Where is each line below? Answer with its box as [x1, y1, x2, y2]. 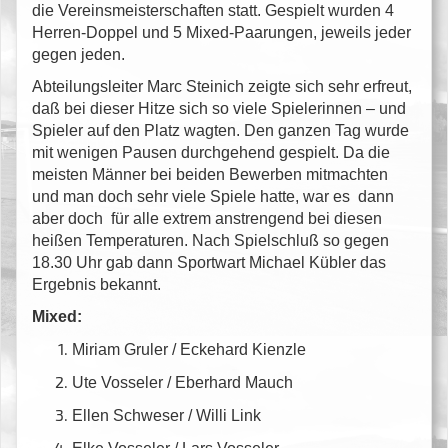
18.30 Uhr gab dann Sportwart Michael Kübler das [32, 253, 386, 271]
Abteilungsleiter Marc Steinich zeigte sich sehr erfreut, [32, 77, 412, 95]
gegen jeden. [32, 45, 125, 63]
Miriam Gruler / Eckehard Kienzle [72, 340, 306, 358]
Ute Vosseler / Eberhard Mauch [72, 373, 293, 391]
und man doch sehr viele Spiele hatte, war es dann [32, 187, 394, 205]
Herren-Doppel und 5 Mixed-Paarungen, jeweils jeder [32, 23, 411, 41]
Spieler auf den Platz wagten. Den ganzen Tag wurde [32, 121, 409, 139]
